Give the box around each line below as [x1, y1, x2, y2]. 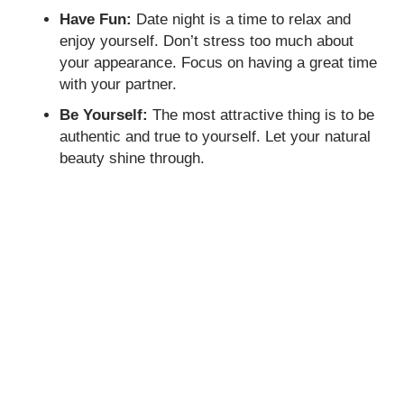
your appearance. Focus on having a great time [60, 54, 378, 72]
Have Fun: [60, 11, 133, 29]
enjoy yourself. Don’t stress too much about [60, 32, 354, 50]
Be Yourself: [60, 106, 149, 124]
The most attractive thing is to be [148, 106, 375, 124]
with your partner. [60, 76, 178, 94]
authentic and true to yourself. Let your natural [60, 128, 372, 146]
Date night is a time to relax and [132, 11, 352, 29]
